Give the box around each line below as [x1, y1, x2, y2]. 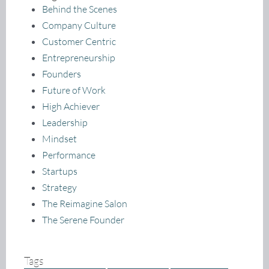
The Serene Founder [42, 213, 124, 226]
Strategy [42, 181, 77, 193]
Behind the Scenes [42, 2, 117, 15]
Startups [42, 165, 77, 177]
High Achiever [42, 100, 100, 112]
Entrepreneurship [42, 51, 115, 64]
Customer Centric [42, 35, 116, 47]
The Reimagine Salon [42, 197, 127, 210]
